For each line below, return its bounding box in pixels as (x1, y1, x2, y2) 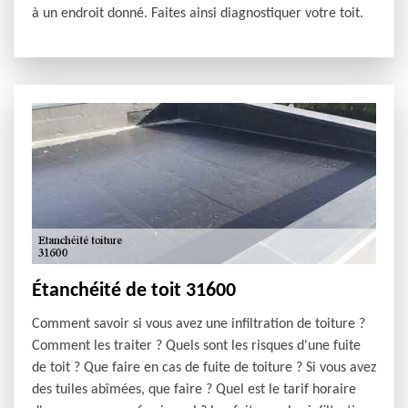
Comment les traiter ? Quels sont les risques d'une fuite (32, 339, 361, 354)
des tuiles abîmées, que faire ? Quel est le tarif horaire (32, 382, 356, 398)
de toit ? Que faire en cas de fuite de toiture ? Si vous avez (32, 361, 376, 376)
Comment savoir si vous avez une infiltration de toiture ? (32, 317, 365, 332)
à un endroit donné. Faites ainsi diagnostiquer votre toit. (32, 5, 363, 21)
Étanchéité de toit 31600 (32, 280, 236, 302)
